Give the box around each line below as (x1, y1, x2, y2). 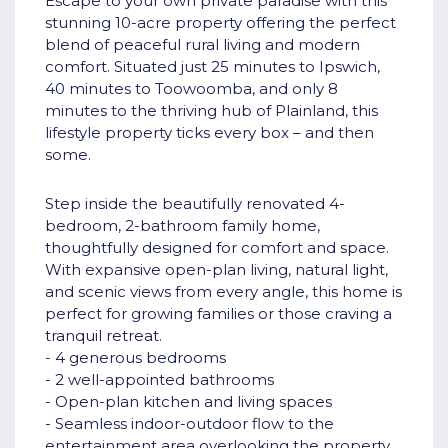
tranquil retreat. (45, 326, 162, 346)
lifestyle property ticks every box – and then (45, 123, 374, 143)
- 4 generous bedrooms (45, 348, 226, 368)
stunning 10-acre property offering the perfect (45, 13, 396, 33)
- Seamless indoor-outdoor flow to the (45, 414, 334, 434)
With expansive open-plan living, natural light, (45, 260, 388, 280)
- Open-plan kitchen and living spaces (45, 392, 332, 412)
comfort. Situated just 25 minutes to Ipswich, (45, 57, 380, 77)
